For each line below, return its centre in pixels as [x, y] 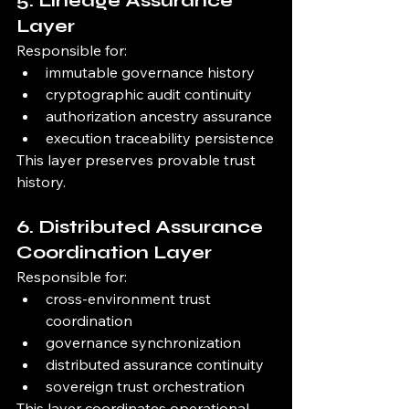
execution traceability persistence [160, 138]
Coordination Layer [114, 253]
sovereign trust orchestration [145, 387]
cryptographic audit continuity [149, 94]
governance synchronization [143, 343]
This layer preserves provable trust [138, 160]
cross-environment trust [130, 299]
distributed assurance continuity [155, 365]
